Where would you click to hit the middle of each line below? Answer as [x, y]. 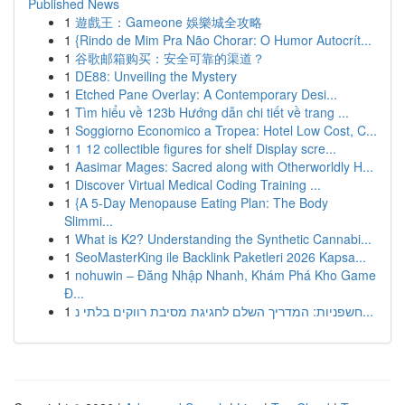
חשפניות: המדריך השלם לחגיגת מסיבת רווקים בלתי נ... [368, 311]
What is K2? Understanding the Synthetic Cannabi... [223, 239]
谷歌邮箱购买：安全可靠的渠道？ [170, 58]
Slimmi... [89, 221]
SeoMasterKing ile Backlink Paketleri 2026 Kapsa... [221, 257]
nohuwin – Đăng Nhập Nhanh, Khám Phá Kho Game [226, 275]
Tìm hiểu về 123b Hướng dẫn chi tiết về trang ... [212, 112]
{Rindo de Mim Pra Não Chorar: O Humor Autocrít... [223, 40]
